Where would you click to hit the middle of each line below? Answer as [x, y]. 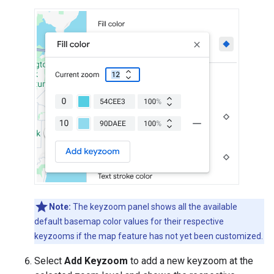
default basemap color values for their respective [129, 221]
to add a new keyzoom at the [191, 261]
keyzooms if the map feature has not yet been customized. [149, 236]
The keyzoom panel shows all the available [154, 206]
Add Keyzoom [96, 261]
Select [49, 261]
